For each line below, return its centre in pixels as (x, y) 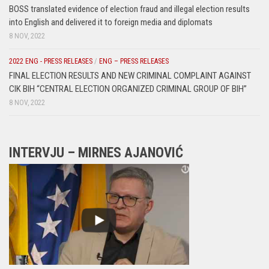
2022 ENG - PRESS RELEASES (51, 62)
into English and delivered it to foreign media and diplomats (111, 23)
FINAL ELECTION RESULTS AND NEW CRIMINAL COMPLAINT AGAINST (130, 76)
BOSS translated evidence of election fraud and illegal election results (129, 9)
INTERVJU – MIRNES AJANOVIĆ (96, 153)
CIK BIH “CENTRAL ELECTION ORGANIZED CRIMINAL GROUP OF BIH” (128, 89)
